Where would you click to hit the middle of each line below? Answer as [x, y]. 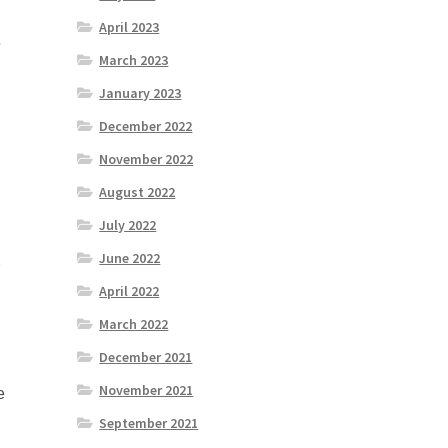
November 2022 [146, 159]
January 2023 [140, 93]
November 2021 [146, 390]
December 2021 [146, 357]
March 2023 [134, 60]
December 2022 [146, 126]
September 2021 [149, 423]
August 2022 [137, 192]
